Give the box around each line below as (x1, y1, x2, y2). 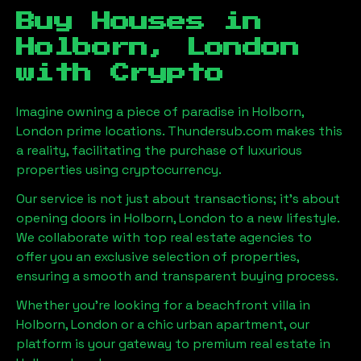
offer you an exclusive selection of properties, (16, 247, 299, 265)
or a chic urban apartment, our (118, 315, 309, 333)
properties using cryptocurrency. (16, 160, 222, 178)
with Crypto (16, 63, 224, 83)
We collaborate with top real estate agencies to (16, 228, 312, 246)
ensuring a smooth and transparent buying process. (16, 267, 338, 284)
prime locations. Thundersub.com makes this (63, 122, 342, 139)
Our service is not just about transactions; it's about (16, 189, 340, 207)
